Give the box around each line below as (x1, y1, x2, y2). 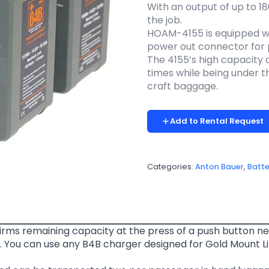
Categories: (147, 161, 195, 172)
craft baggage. (147, 79, 218, 93)
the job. (147, 13, 182, 27)
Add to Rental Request (169, 115, 264, 127)
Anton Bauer (195, 161, 244, 172)
